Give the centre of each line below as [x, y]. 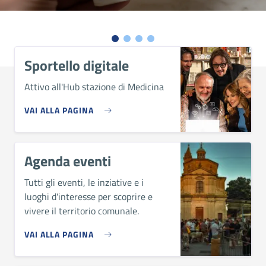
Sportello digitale [77, 65]
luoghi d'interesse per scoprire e [88, 197]
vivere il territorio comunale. [82, 211]
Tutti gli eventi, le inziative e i [84, 182]
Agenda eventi [68, 161]
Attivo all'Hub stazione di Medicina [94, 87]
